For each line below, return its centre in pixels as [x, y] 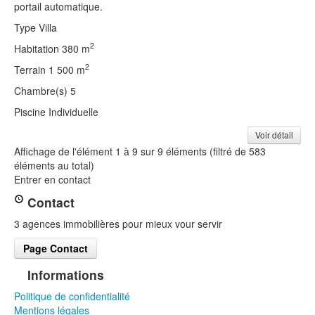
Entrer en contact [52, 179]
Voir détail [274, 134]
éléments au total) [54, 165]
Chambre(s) [42, 90]
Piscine [31, 111]
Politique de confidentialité [72, 296]
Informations [64, 274]
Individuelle [73, 111]
